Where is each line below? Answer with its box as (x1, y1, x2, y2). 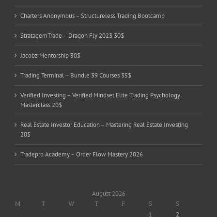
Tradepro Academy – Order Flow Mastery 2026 (20, 150, 143, 159)
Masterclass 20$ (20, 101, 62, 109)
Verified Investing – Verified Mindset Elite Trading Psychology (20, 91, 180, 100)
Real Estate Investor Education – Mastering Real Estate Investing (20, 121, 188, 129)
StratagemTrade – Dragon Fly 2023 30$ (20, 31, 124, 40)
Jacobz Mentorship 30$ (20, 51, 80, 60)
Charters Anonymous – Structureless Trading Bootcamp (20, 12, 165, 20)
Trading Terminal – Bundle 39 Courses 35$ (20, 71, 131, 80)
